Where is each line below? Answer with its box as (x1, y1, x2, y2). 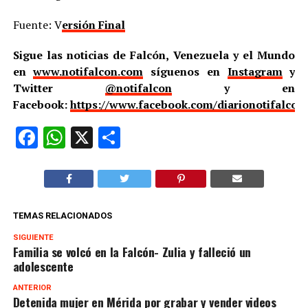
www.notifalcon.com (33, 63, 144, 79)
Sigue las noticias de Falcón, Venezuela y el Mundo (12, 47, 296, 63)
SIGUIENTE (12, 232, 54, 242)
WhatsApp (65, 124, 164, 151)
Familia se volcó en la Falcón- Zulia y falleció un (12, 242, 252, 261)
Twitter (12, 80, 105, 96)
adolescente (12, 256, 74, 275)
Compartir (120, 124, 217, 151)
